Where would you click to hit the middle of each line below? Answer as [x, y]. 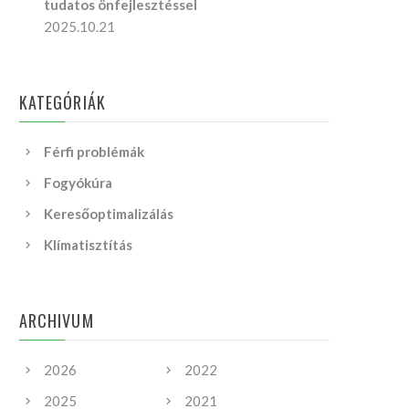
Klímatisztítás [89, 245]
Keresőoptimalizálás [109, 214]
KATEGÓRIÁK [63, 102]
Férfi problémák [94, 152]
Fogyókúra [79, 183]
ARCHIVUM [57, 320]
